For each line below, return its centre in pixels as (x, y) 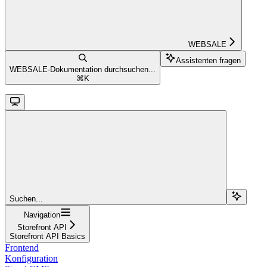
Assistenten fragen (208, 60)
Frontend (22, 247)
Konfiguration (31, 258)
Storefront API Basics (47, 236)
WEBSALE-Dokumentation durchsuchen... (83, 69)
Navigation (42, 215)
